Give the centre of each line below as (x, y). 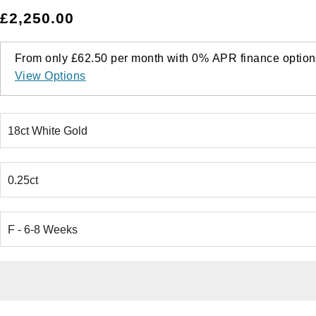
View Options (50, 76)
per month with (150, 59)
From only (43, 59)
